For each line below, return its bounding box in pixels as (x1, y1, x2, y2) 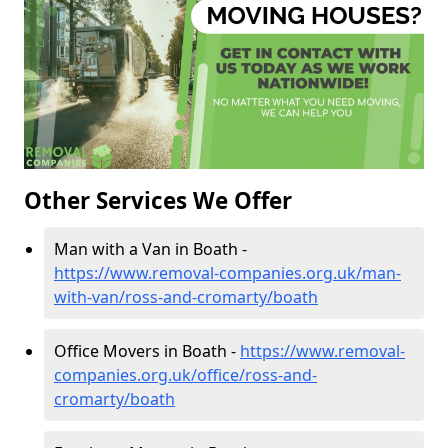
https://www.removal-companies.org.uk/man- (54, 262, 401, 285)
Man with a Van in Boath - (54, 238, 247, 261)
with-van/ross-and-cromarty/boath (54, 286, 318, 309)
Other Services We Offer (24, 185, 292, 217)
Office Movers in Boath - (54, 340, 240, 363)
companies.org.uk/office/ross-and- (54, 364, 317, 387)
